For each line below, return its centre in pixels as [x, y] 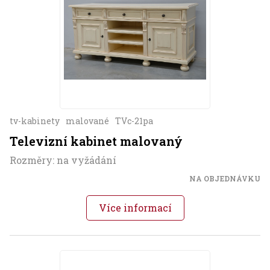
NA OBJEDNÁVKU [225, 179]
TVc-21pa [134, 121]
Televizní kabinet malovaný [96, 141]
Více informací [135, 208]
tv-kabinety [35, 121]
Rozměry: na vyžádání [63, 160]
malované [87, 121]
